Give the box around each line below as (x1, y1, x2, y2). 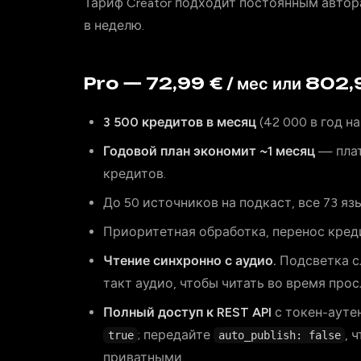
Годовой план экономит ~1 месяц (103, 143, 315, 159)
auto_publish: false (218, 329, 341, 342)
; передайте (138, 327, 214, 342)
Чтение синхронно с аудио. (103, 253, 276, 268)
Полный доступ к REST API (103, 305, 272, 320)
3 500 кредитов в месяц (103, 114, 256, 130)
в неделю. (84, 18, 144, 33)
